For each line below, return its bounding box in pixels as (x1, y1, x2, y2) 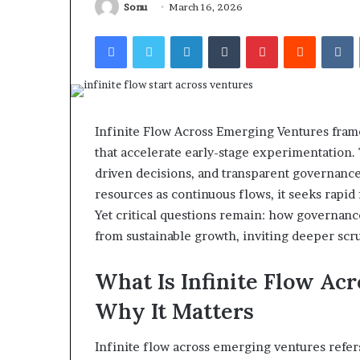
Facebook (126, 28, 175, 42)
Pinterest (277, 28, 324, 42)
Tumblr (239, 28, 276, 42)
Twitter (164, 28, 202, 42)
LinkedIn (202, 28, 246, 42)
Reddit (315, 28, 348, 42)
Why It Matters (95, 297, 254, 325)
